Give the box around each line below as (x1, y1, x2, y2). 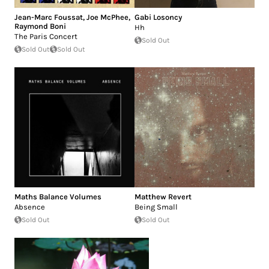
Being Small (134, 202, 178, 211)
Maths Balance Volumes (14, 192, 101, 201)
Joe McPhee (86, 12, 128, 22)
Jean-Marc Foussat (14, 12, 83, 22)
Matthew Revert (134, 192, 192, 201)
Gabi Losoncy (134, 12, 182, 22)
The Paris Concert (14, 31, 77, 41)
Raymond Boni (14, 21, 66, 31)
